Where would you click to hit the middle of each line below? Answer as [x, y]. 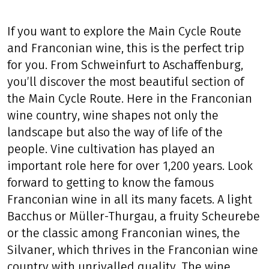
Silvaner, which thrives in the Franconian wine [133, 249]
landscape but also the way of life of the [115, 132]
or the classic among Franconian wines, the [124, 233]
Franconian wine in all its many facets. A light [130, 199]
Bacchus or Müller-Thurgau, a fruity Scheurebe [134, 216]
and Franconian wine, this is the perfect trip [126, 48]
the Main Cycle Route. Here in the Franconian [130, 98]
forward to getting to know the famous [111, 182]
